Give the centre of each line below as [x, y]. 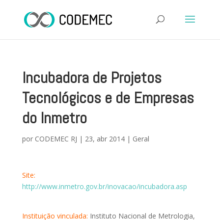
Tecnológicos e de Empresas [108, 98]
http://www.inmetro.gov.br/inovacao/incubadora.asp [104, 186]
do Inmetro [54, 118]
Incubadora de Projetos [92, 78]
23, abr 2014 [105, 139]
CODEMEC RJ [56, 139]
